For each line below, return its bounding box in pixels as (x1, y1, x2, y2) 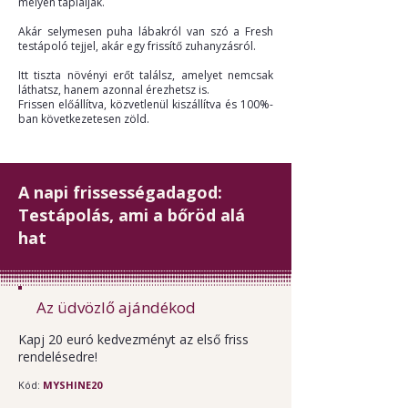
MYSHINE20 (43, 378, 102, 392)
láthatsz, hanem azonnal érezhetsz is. (18, 82, 209, 97)
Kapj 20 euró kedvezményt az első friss (18, 331, 249, 348)
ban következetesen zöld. (18, 111, 149, 127)
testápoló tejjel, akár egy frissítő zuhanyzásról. (18, 38, 256, 54)
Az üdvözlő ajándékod (36, 297, 196, 318)
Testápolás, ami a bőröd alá (18, 204, 245, 226)
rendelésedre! (18, 348, 97, 365)
